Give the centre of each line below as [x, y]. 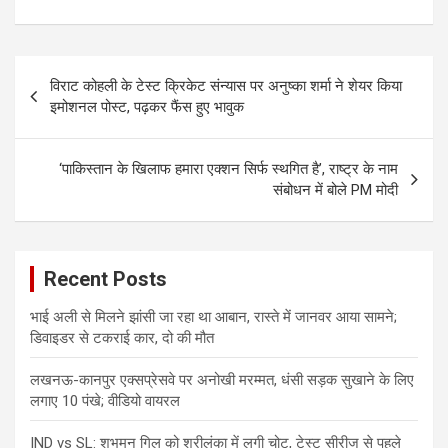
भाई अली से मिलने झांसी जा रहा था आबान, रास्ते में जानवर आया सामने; [213, 316]
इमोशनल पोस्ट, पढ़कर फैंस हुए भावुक [147, 106]
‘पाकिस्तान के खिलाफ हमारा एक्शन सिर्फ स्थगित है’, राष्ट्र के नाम [228, 168]
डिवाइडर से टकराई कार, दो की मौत [122, 337]
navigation [72, 102]
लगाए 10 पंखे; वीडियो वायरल [105, 400]
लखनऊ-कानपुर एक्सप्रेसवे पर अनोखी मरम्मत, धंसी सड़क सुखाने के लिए [222, 379]
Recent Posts [105, 278]
